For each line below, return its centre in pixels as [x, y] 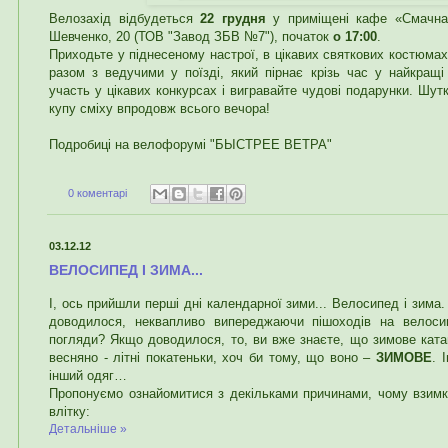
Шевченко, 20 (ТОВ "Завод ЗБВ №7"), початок [191, 36]
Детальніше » [88, 428]
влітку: [69, 411]
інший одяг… [88, 375]
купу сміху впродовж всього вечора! [159, 108]
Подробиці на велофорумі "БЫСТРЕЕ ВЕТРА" [190, 144]
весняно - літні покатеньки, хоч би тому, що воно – [212, 357]
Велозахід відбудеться [125, 18]
